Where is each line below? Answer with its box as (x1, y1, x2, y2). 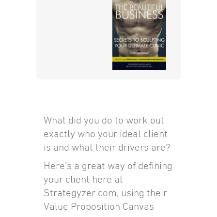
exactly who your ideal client (43, 128, 168, 139)
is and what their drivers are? (43, 141, 170, 153)
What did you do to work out (43, 114, 164, 126)
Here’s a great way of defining (43, 160, 172, 171)
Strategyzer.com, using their (43, 187, 167, 199)
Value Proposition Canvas (43, 201, 154, 212)
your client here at (43, 173, 123, 185)
